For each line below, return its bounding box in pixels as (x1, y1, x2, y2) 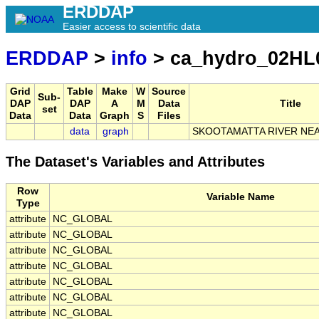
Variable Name (206, 192, 275, 203)
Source (152, 86, 186, 98)
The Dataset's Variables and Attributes (6, 154, 265, 170)
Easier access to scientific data (63, 21, 201, 32)
